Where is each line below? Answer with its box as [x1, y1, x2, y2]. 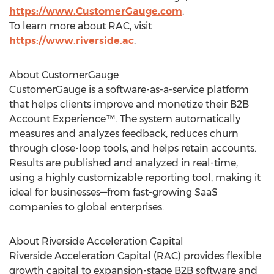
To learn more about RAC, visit [9, 20, 152, 32]
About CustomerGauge [9, 69, 119, 81]
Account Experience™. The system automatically [9, 113, 240, 125]
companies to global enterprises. [9, 201, 164, 213]
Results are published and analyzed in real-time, [9, 157, 238, 169]
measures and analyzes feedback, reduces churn [9, 128, 239, 139]
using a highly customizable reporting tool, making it [9, 172, 261, 183]
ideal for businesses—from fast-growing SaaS [9, 187, 218, 198]
